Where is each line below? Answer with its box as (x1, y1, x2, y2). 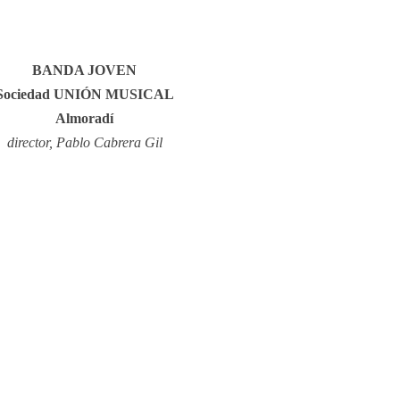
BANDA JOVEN (32, 62, 137, 79)
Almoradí (55, 111, 114, 127)
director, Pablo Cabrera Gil (6, 135, 162, 151)
